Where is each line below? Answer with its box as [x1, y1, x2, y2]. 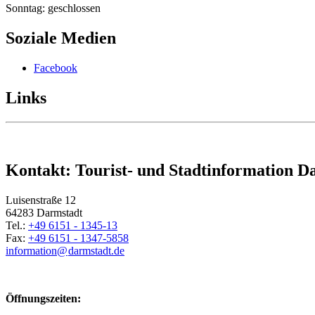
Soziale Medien [6, 29, 116, 48]
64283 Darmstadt [6, 206, 85, 219]
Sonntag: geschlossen [6, 2, 101, 15]
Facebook [34, 62, 77, 75]
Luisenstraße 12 [6, 193, 76, 206]
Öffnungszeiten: [6, 292, 81, 304]
